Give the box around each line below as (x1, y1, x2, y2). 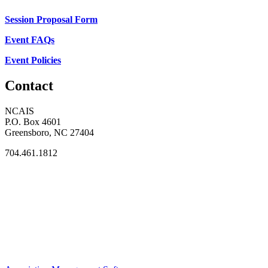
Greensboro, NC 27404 (5, 127, 94, 138)
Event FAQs (5, 35, 54, 45)
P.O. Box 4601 (5, 116, 61, 127)
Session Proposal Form (5, 14, 98, 25)
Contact (5, 77, 53, 93)
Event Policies (5, 55, 61, 66)
